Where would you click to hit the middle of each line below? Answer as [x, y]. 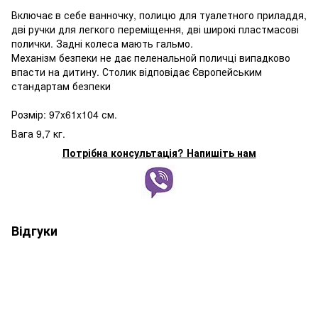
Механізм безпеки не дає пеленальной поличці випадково [151, 57]
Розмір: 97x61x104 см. [64, 114]
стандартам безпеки [61, 86]
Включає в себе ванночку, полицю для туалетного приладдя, [159, 15]
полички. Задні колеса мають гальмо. [102, 43]
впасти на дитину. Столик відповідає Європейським [137, 71]
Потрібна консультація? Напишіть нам [159, 152]
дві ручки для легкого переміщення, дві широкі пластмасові [155, 29]
